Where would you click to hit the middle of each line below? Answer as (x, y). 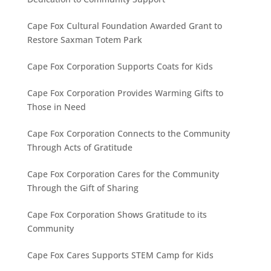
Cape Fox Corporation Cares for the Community (123, 174)
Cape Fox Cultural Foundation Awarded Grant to (124, 25)
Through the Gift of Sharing (83, 188)
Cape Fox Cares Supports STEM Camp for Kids (120, 255)
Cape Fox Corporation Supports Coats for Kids (120, 66)
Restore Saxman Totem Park (84, 39)
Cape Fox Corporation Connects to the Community (128, 133)
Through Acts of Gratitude (80, 147)
